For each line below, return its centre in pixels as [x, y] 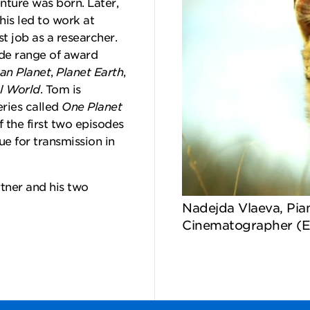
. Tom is [60, 90]
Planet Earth [90, 72]
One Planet [92, 107]
